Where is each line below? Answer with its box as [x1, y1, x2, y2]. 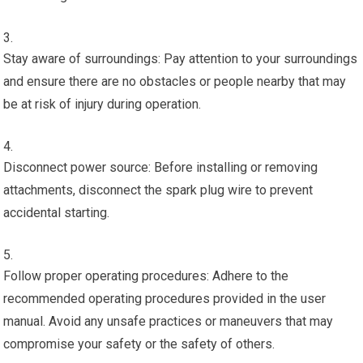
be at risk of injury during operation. [3, 96, 202, 112]
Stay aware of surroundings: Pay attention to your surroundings [3, 50, 358, 66]
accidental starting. [3, 204, 110, 220]
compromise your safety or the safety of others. [3, 335, 275, 352]
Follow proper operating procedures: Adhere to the [3, 267, 289, 284]
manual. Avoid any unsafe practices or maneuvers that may [3, 313, 334, 329]
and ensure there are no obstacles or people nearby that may [3, 73, 347, 89]
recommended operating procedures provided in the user [3, 290, 327, 306]
